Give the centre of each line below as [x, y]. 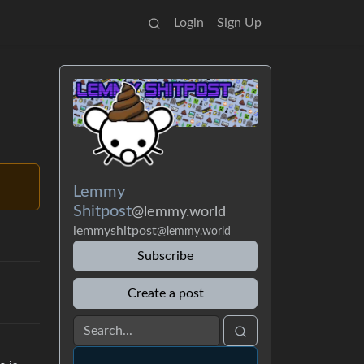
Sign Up [239, 23]
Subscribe [165, 256]
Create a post [165, 293]
